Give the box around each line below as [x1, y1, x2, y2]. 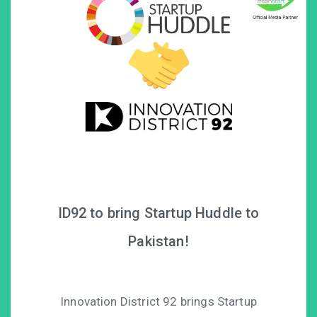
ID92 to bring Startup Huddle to [57, 204, 260, 222]
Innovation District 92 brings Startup [60, 294, 257, 309]
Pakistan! [128, 233, 189, 250]
